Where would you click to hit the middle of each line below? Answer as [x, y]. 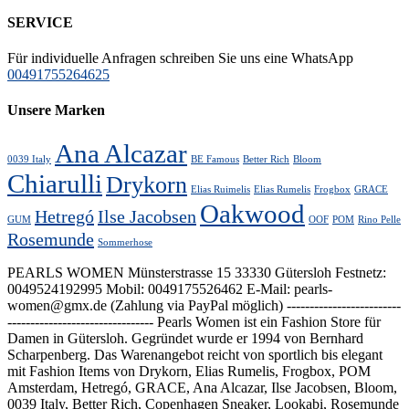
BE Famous [215, 159]
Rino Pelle [379, 219]
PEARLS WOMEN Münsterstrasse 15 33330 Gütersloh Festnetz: [197, 272]
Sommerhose [125, 242]
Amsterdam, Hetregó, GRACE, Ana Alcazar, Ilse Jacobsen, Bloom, [202, 387]
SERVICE [40, 22]
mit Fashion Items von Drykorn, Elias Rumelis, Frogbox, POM [189, 371]
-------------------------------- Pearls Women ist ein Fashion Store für [194, 321]
